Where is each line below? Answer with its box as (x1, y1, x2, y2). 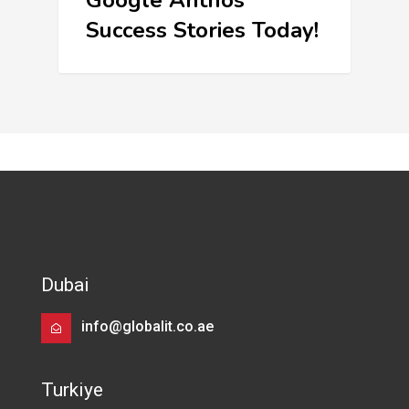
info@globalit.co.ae (81, 317, 215, 335)
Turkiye (41, 378, 103, 401)
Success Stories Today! (86, 16, 319, 46)
